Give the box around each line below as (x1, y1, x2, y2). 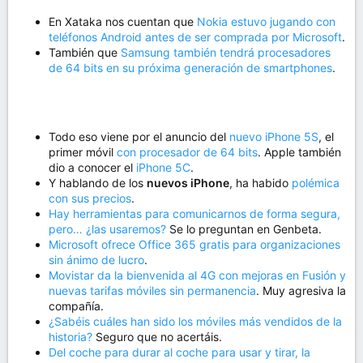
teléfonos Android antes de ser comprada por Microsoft (49, 30, 342, 44)
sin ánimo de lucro (49, 253, 144, 267)
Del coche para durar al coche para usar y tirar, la (49, 345, 310, 359)
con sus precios (49, 191, 131, 205)
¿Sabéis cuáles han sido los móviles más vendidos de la (49, 314, 342, 328)
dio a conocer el (49, 160, 136, 174)
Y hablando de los (49, 176, 147, 190)
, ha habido (229, 176, 292, 190)
